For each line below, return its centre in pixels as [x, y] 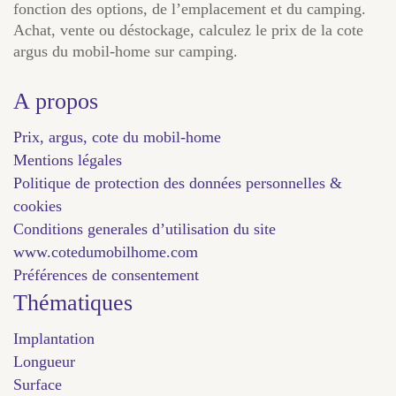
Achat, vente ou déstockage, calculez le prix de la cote [188, 30]
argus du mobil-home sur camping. [126, 51]
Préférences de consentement [106, 274]
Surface [38, 384]
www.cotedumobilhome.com [106, 251]
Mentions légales [68, 160]
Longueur [44, 361]
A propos [56, 101]
